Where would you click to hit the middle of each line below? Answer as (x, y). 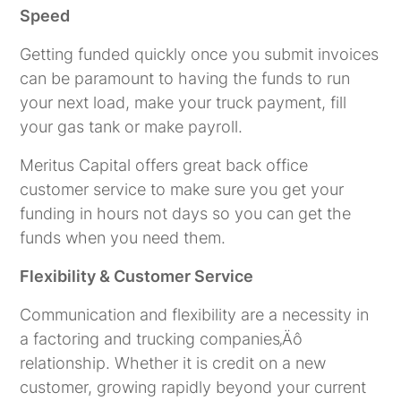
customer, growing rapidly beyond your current (193, 387)
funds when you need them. (123, 237)
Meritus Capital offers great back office (164, 165)
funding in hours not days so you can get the (186, 213)
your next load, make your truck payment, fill (183, 102)
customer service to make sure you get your (182, 189)
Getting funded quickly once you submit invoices (200, 54)
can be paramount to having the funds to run (185, 78)
